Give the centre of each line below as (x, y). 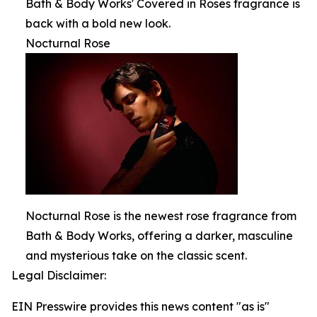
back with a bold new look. (98, 24)
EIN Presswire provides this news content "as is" (140, 307)
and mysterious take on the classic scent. (136, 256)
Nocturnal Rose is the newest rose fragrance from (161, 216)
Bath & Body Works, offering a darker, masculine (159, 236)
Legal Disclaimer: (59, 276)
